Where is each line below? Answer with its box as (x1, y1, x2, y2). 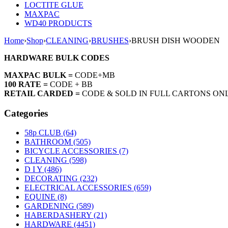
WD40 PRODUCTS (24, 19, 92, 27)
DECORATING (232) (24, 174, 97, 183)
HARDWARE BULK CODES (4, 53, 109, 62)
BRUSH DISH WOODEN (131, 36, 220, 45)
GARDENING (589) (24, 202, 94, 211)
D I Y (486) (24, 165, 62, 174)
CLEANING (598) (24, 156, 87, 165)
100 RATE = (4, 80, 50, 89)
